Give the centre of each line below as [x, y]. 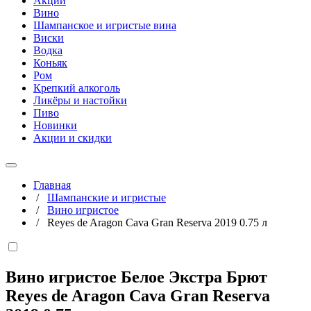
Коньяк [50, 63]
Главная [52, 185]
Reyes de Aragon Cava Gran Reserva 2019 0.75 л [157, 222]
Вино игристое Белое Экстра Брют [136, 277]
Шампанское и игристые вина [105, 25]
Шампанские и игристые [107, 197]
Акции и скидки [73, 138]
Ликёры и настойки [80, 100]
